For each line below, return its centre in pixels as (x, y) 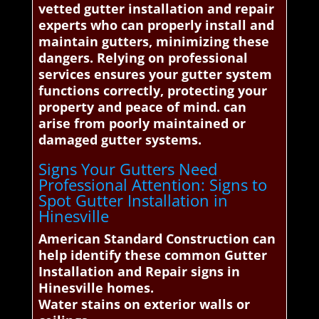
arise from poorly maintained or (142, 124)
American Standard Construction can (157, 239)
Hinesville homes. (96, 288)
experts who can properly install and (156, 25)
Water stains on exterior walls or (144, 304)
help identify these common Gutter (152, 255)
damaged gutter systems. (120, 140)
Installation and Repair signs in (139, 272)
